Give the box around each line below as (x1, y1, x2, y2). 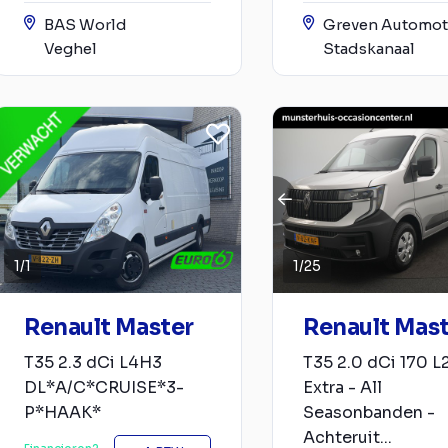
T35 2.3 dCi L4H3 (24, 351, 162, 373)
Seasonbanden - (303, 401, 435, 423)
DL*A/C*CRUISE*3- (24, 376, 184, 398)
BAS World (44, 15, 127, 35)
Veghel (44, 39, 97, 59)
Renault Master (24, 313, 194, 341)
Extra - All (303, 376, 382, 398)
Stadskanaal (323, 39, 415, 59)
